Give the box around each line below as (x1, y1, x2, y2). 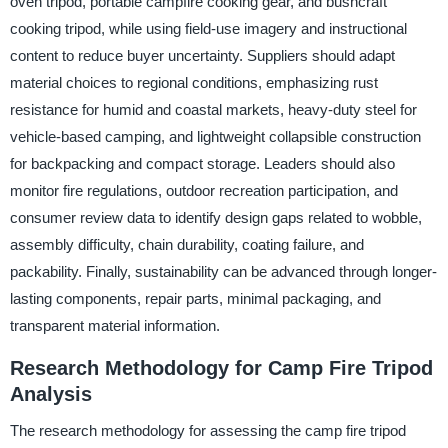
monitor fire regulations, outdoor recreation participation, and (9, 181, 398, 199)
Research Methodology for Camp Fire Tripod (9, 356, 433, 379)
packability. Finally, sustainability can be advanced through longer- (9, 262, 437, 280)
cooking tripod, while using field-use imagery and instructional (9, 19, 407, 37)
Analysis (9, 382, 92, 405)
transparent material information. (9, 316, 220, 334)
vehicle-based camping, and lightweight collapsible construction (9, 127, 421, 145)
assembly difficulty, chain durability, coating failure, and (9, 235, 364, 253)
